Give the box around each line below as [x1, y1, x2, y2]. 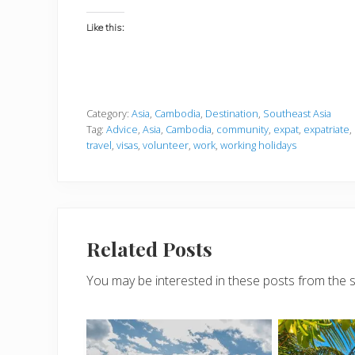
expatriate [303, 122, 349, 136]
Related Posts [86, 235, 212, 261]
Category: [86, 106, 132, 120]
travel [86, 138, 112, 152]
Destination [205, 106, 258, 120]
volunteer [143, 138, 189, 152]
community [216, 122, 269, 136]
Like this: [86, 21, 124, 33]
